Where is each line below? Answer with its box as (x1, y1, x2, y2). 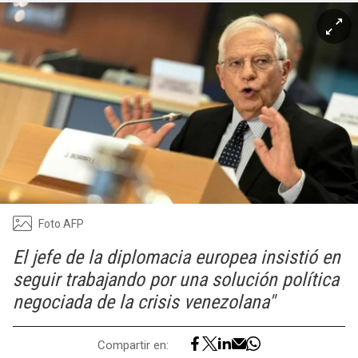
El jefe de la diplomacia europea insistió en (13, 246, 340, 268)
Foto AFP (38, 217, 84, 230)
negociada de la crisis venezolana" (13, 291, 275, 313)
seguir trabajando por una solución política (13, 268, 339, 291)
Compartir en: (97, 337, 169, 352)
